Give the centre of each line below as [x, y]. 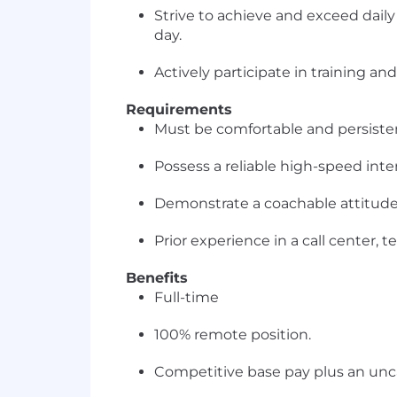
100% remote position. [233, 335]
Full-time [187, 297]
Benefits [157, 278]
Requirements [179, 109]
